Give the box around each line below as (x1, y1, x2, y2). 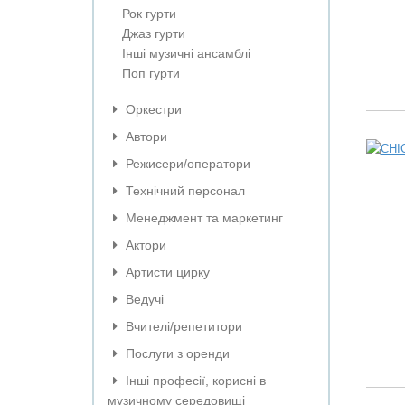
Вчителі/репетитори (122, 319, 242, 334)
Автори (122, 129, 167, 144)
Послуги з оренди (122, 346, 230, 361)
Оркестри (122, 102, 182, 117)
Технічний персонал (122, 184, 245, 198)
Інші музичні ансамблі (122, 46, 250, 61)
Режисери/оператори (122, 156, 250, 171)
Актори (122, 238, 166, 252)
